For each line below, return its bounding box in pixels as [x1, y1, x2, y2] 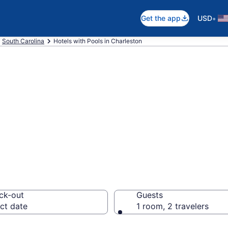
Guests [136, 190, 163, 200]
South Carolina [2, 37, 44, 45]
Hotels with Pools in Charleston [53, 37, 142, 45]
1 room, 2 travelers [136, 201, 209, 211]
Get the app [141, 14, 181, 22]
